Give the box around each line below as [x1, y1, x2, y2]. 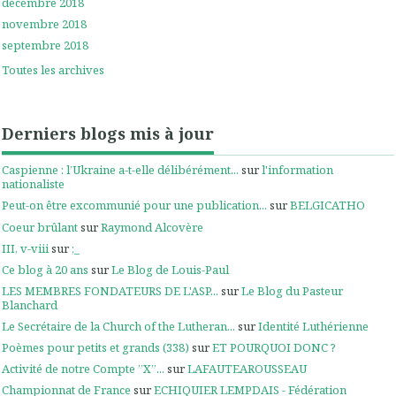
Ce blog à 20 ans [2, 261, 88, 278]
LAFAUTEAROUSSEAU [187, 361, 307, 377]
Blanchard [2, 296, 57, 313]
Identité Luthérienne [258, 318, 369, 335]
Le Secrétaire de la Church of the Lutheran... [2, 318, 235, 335]
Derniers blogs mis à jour [2, 123, 214, 145]
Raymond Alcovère [101, 218, 203, 235]
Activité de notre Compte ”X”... [2, 361, 164, 377]
